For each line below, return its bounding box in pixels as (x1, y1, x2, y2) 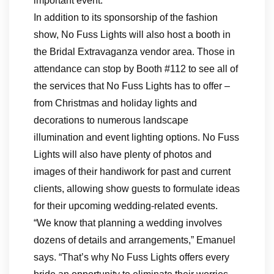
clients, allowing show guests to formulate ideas (34, 183, 240, 194)
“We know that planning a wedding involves (34, 218, 222, 229)
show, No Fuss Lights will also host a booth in (34, 29, 231, 40)
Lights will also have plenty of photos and (34, 149, 212, 160)
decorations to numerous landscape (34, 115, 188, 126)
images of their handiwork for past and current (34, 166, 231, 177)
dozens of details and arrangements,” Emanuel (34, 235, 235, 246)
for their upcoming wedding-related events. (34, 201, 218, 212)
